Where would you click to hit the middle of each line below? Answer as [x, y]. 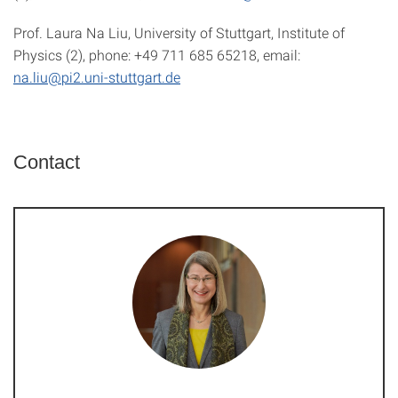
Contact [47, 163]
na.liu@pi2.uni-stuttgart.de [97, 77]
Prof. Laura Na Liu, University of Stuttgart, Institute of [179, 33]
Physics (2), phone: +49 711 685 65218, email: [157, 55]
